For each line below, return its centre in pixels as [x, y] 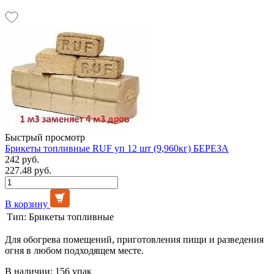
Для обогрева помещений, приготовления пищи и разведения [134, 239]
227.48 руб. [28, 170]
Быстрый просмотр [45, 137]
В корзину [26, 204]
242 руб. [22, 159]
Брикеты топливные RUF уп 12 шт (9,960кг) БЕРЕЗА [117, 148]
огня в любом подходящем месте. [74, 250]
